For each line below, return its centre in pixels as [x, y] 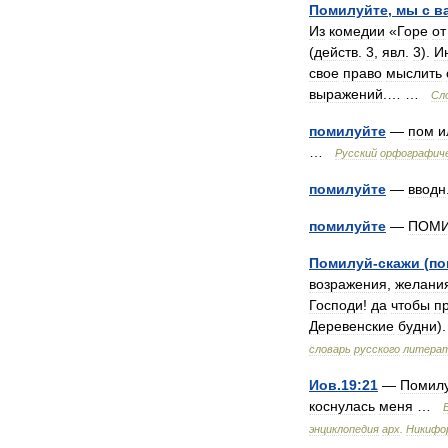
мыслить [414, 73]
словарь [330, 349]
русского [377, 349]
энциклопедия [344, 429]
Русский [356, 153]
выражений [346, 94]
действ [336, 52]
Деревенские [351, 326]
